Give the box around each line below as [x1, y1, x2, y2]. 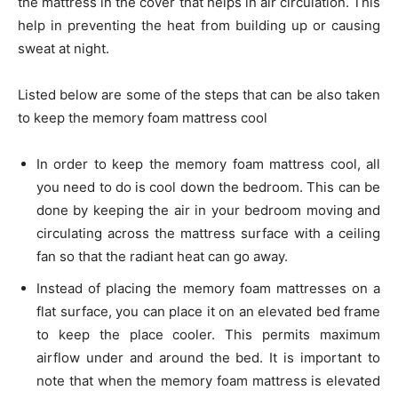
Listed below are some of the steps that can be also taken [18, 86, 380, 103]
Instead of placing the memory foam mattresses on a [36, 280, 380, 297]
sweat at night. [18, 40, 109, 57]
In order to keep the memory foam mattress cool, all [36, 155, 380, 172]
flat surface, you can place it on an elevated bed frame [36, 303, 380, 320]
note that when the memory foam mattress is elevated [36, 372, 380, 389]
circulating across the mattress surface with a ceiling [36, 225, 380, 242]
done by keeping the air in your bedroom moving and [36, 202, 380, 219]
